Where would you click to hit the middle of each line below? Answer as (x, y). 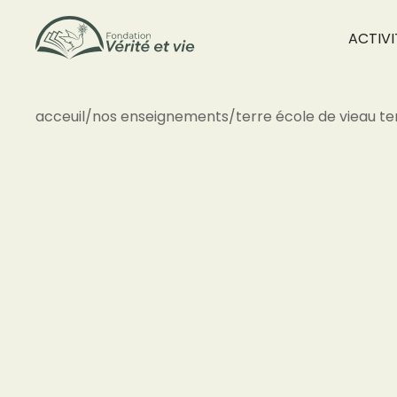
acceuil (60, 117)
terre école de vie (297, 117)
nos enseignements (160, 117)
